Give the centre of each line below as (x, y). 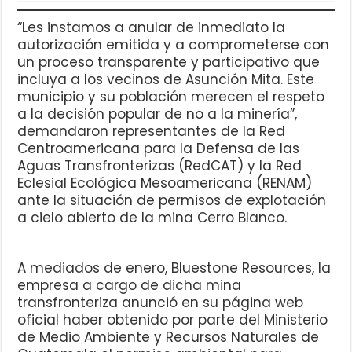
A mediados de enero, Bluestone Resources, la (174, 268)
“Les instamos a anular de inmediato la (152, 28)
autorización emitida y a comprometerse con (174, 45)
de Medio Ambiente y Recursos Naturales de (169, 337)
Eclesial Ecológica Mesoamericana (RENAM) (165, 183)
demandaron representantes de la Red (152, 132)
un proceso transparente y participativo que (169, 62)
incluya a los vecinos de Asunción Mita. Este (166, 80)
